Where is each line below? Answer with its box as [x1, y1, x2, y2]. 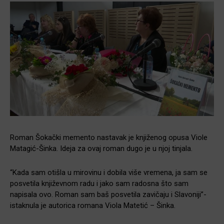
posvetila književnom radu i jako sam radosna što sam [10, 179, 188, 188]
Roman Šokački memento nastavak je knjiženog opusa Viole [10, 133, 207, 142]
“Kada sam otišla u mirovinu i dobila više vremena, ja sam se [10, 168, 207, 177]
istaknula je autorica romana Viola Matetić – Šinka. [10, 201, 175, 210]
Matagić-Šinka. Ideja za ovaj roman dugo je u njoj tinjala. [10, 144, 192, 153]
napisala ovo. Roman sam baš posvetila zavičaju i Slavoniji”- [10, 190, 206, 199]
